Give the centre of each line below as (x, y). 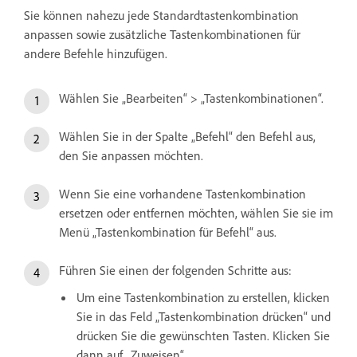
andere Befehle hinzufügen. (96, 54)
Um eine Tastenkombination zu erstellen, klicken (203, 298)
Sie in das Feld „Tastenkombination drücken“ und (204, 317)
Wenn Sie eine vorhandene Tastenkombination (182, 194)
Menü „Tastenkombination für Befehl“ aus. (168, 232)
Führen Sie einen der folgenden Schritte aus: (175, 271)
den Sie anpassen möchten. (131, 156)
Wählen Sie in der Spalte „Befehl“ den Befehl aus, (187, 137)
